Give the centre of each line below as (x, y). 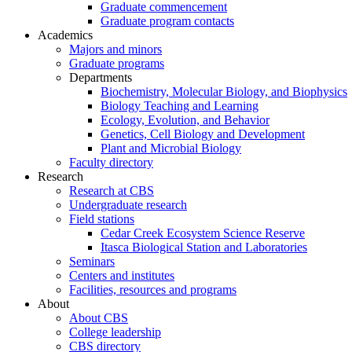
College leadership (115, 332)
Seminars (92, 262)
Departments (101, 78)
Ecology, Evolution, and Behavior (185, 120)
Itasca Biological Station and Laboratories (204, 247)
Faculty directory (111, 163)
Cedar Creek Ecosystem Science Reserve (203, 233)
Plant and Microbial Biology (171, 148)
